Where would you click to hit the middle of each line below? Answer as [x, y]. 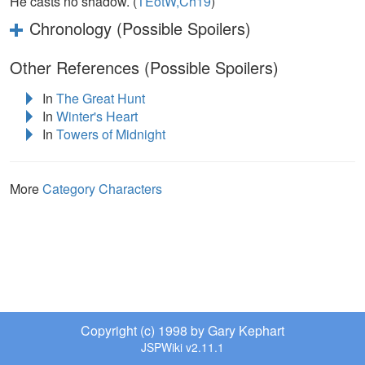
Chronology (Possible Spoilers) [140, 29]
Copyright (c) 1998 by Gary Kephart [182, 330]
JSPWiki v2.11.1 [182, 347]
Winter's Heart [97, 116]
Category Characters [102, 188]
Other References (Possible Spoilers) [144, 68]
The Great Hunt [101, 98]
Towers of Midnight [111, 134]
